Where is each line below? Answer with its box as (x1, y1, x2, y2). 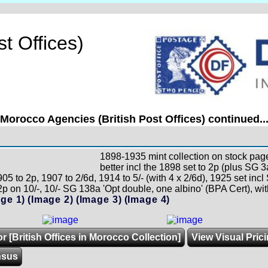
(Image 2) (28, 194, 74, 205)
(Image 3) (75, 194, 122, 205)
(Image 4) (124, 194, 170, 205)
